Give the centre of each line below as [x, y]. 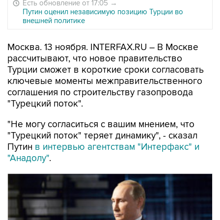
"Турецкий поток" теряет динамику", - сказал [102, 136]
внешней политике [54, 21]
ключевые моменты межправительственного [105, 81]
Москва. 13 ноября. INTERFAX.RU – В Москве [103, 47]
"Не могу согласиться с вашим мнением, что [101, 124]
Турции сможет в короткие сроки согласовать [106, 70]
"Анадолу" [28, 158]
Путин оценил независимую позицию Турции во [103, 12]
